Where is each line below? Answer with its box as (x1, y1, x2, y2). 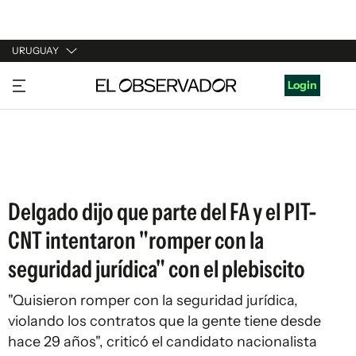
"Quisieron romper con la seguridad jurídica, (8, 292, 298, 309)
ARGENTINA (12, 103, 77, 118)
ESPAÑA (12, 133, 56, 148)
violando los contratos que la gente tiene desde (8, 312, 321, 330)
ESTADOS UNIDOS (12, 164, 110, 178)
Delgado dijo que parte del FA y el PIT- (8, 197, 317, 226)
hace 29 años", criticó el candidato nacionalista (8, 333, 317, 350)
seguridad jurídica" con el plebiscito (8, 254, 305, 284)
